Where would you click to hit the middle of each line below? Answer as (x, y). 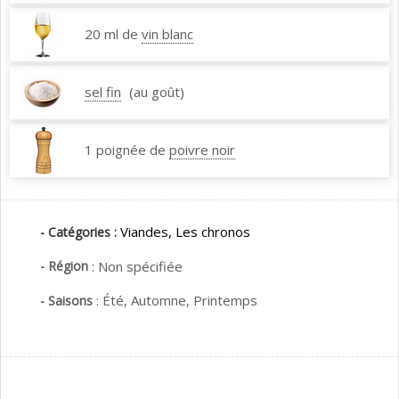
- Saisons (66, 301)
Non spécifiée (140, 267)
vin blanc (167, 34)
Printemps (225, 301)
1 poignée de (125, 150)
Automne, (162, 301)
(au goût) (157, 92)
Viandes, (146, 232)
